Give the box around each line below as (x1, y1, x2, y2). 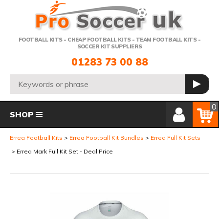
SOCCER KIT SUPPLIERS (77, 43, 142, 50)
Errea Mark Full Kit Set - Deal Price (17, 148, 113, 155)
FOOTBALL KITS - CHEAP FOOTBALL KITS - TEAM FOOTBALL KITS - (18, 36, 201, 43)
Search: (10, 74, 36, 84)
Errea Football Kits (10, 134, 63, 141)
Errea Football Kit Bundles (69, 134, 144, 141)
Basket (193, 101, 218, 110)
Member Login (166, 101, 216, 110)
